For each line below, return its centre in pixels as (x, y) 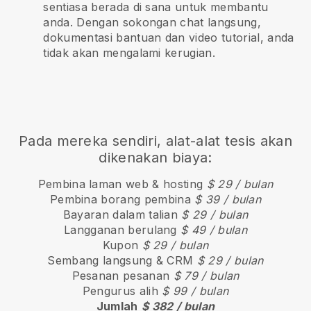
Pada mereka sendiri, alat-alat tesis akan (155, 141)
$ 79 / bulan (206, 276)
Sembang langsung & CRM (122, 261)
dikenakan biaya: (155, 158)
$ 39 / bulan (228, 200)
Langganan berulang (123, 230)
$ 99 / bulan (195, 291)
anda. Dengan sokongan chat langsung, (152, 23)
